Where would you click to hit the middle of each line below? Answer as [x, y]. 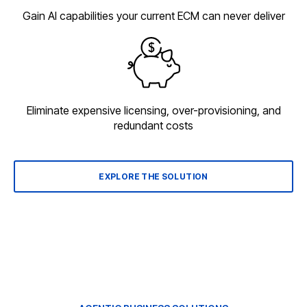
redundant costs [153, 126]
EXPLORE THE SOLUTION [153, 177]
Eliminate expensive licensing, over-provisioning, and [153, 111]
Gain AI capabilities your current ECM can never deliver [153, 15]
